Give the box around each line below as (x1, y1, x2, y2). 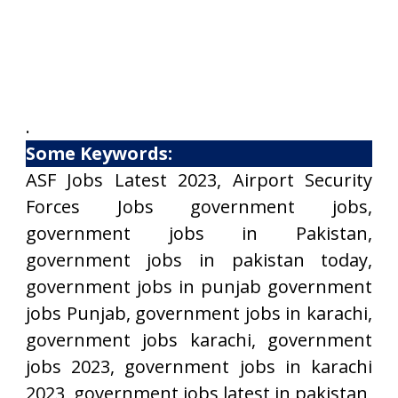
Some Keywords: (25, 141, 172, 166)
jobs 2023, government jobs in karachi (25, 354, 373, 379)
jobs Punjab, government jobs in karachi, (25, 301, 373, 326)
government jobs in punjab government (25, 275, 373, 299)
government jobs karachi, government (25, 328, 373, 353)
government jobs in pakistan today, (25, 248, 373, 273)
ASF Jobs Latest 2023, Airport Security (25, 168, 373, 193)
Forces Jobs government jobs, (25, 195, 373, 219)
